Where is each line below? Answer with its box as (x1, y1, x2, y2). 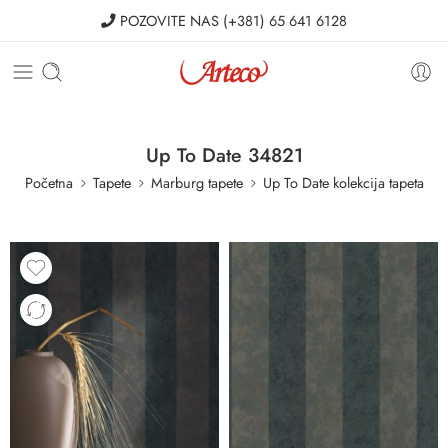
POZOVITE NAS (120, 10, 219, 31)
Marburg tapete (150, 172, 243, 193)
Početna (24, 172, 73, 193)
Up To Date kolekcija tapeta (262, 172, 424, 193)
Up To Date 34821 (145, 141, 303, 169)
